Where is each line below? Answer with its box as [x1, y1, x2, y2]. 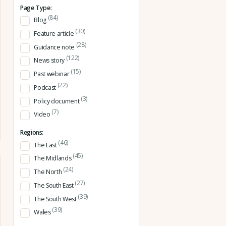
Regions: [20, 128, 44, 137]
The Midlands [34, 154, 73, 163]
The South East [34, 181, 75, 190]
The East [34, 140, 59, 149]
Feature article [34, 29, 75, 38]
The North [34, 167, 63, 177]
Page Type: [20, 3, 52, 12]
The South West [34, 194, 78, 203]
